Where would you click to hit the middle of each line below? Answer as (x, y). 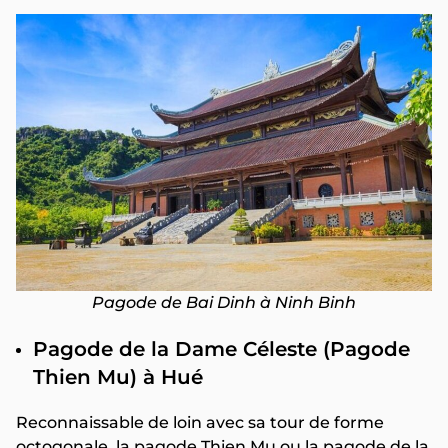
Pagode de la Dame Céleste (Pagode (221, 349)
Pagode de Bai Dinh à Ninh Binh (224, 303)
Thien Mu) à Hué (118, 377)
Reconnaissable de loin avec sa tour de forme (200, 423)
